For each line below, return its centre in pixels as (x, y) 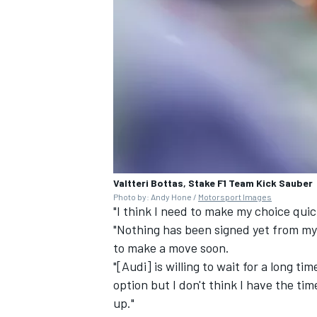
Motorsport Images (235, 197)
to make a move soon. (171, 248)
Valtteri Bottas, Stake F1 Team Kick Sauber (213, 183)
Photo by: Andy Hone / (156, 197)
